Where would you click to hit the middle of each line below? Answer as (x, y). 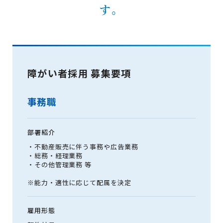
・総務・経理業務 (55, 156)
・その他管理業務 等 (60, 165)
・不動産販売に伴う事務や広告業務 (83, 147)
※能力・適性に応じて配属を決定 (79, 182)
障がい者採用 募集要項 (79, 73)
